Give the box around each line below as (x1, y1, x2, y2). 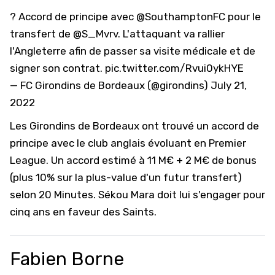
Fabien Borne (10, 248, 124, 270)
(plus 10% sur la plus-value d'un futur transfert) (10, 171, 242, 184)
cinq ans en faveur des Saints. (10, 206, 157, 218)
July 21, (211, 79, 247, 91)
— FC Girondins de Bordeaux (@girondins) (10, 79, 211, 91)
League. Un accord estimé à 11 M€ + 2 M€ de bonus (10, 154, 257, 166)
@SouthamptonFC (136, 10, 225, 23)
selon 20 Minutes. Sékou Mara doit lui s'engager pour (10, 188, 265, 201)
